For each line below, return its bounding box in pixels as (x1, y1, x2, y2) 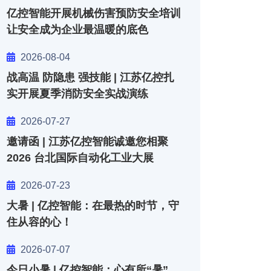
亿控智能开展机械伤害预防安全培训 (7, 7, 181, 19)
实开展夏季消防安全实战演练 (7, 88, 148, 100)
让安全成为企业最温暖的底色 (7, 24, 148, 36)
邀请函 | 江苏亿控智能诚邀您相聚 (7, 135, 168, 148)
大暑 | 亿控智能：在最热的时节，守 (7, 200, 179, 212)
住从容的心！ (7, 216, 72, 228)
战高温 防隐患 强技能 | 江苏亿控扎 (7, 71, 174, 83)
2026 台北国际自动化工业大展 (7, 152, 154, 164)
